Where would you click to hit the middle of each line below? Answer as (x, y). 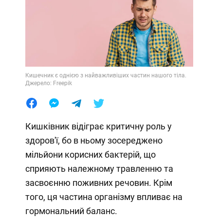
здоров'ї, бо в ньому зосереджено (94, 141)
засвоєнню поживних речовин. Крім (99, 183)
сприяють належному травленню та (99, 169)
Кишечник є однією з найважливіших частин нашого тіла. (106, 76)
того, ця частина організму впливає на (104, 197)
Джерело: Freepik (48, 83)
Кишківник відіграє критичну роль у (98, 127)
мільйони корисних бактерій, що (90, 155)
